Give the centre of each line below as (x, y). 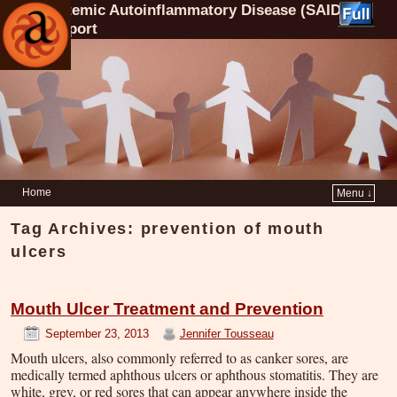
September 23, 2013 (97, 333)
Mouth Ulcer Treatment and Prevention (167, 309)
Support (69, 29)
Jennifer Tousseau (226, 333)
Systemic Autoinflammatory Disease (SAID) (193, 10)
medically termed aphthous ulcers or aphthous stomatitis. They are (195, 374)
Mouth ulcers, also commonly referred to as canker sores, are (179, 357)
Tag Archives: (76, 228)
